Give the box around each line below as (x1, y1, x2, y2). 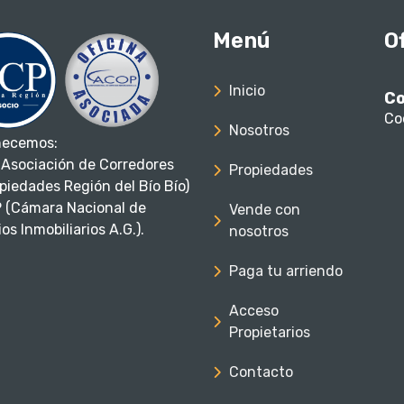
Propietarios (229, 324, 310, 341)
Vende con (229, 201, 300, 218)
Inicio (229, 82, 265, 99)
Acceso (229, 302, 279, 319)
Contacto (229, 363, 293, 381)
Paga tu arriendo (229, 262, 343, 280)
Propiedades (229, 161, 313, 179)
